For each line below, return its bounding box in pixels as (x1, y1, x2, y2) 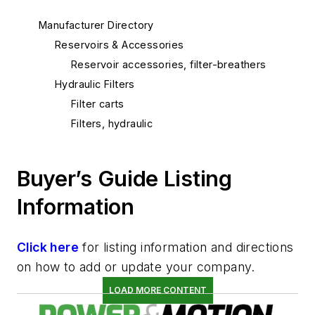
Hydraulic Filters (55, 78, 135, 90)
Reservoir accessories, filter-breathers (71, 58, 266, 70)
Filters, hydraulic (71, 117, 153, 129)
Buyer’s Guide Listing (17, 166, 232, 191)
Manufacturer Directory (39, 19, 154, 31)
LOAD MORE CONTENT (108, 285, 207, 295)
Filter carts (71, 98, 124, 110)
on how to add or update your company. (17, 259, 255, 274)
